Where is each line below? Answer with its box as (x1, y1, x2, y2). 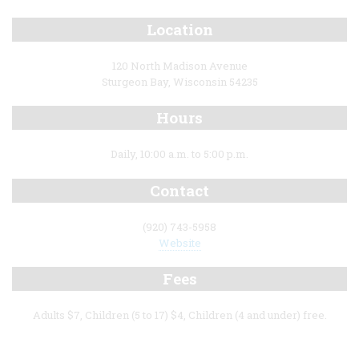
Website (158, 235, 201, 250)
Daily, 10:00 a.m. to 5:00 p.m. (111, 147, 248, 162)
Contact (150, 179, 209, 200)
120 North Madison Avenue (111, 58, 248, 73)
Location (146, 18, 213, 39)
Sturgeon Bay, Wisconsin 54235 (101, 75, 258, 90)
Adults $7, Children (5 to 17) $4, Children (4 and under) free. (32, 308, 327, 323)
